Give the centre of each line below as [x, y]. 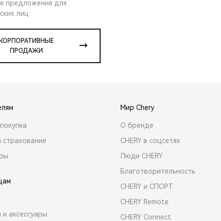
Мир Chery [137, 107]
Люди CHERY [142, 156]
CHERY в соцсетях [150, 140]
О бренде [137, 125]
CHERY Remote [145, 202]
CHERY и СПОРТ [147, 186]
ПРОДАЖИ [26, 51]
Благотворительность [158, 171]
